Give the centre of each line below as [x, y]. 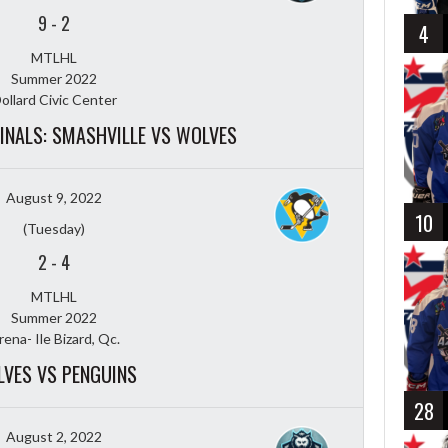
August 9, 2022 [54, 197]
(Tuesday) [54, 228]
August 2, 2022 [54, 436]
